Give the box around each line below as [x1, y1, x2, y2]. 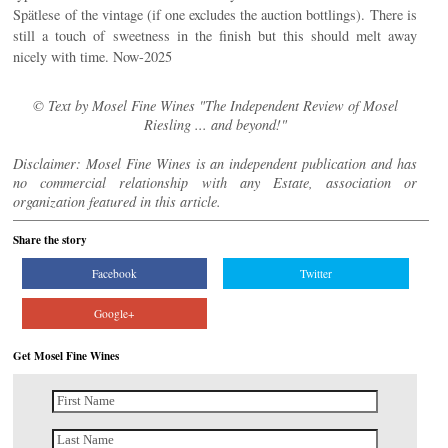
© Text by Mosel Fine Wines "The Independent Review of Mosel [32, 96, 398, 116]
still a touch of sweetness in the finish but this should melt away [13, 26, 417, 46]
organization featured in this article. [13, 192, 222, 212]
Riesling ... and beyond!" [143, 115, 287, 135]
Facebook [91, 266, 137, 282]
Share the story [13, 231, 88, 249]
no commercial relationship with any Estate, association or [13, 173, 417, 193]
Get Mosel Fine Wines [13, 346, 120, 364]
